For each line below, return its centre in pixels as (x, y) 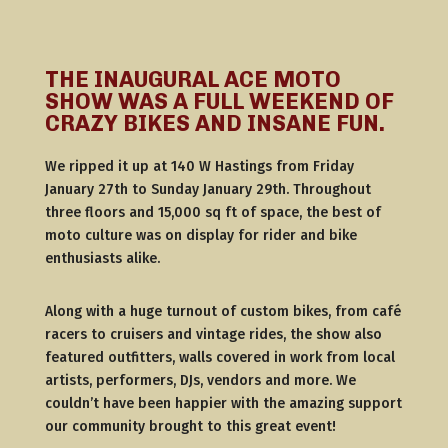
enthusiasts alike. (102, 258)
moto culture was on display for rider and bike (200, 235)
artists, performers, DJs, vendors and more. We (200, 380)
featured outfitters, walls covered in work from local (219, 357)
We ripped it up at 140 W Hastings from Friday (199, 166)
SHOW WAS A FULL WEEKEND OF (219, 101)
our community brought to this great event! (190, 426)
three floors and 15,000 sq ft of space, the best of (212, 212)
